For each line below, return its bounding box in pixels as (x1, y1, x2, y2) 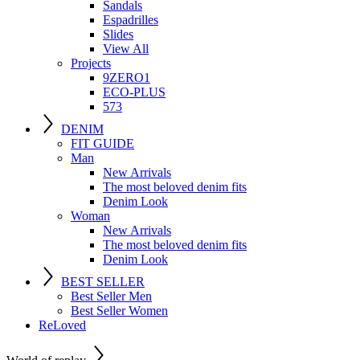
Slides (103, 27, 133, 41)
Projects (71, 56, 111, 70)
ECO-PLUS (103, 85, 166, 99)
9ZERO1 (103, 71, 150, 84)
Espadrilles (103, 13, 158, 27)
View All (103, 42, 149, 55)
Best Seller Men (71, 289, 152, 303)
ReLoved (39, 318, 86, 332)
